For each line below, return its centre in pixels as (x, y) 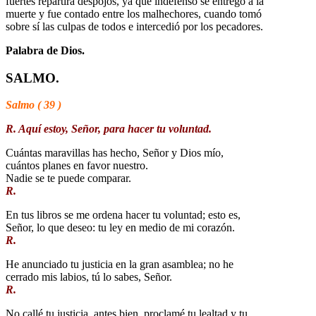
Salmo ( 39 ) (34, 105)
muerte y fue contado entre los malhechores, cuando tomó (134, 14)
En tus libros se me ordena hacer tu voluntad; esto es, (123, 215)
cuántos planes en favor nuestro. (77, 166)
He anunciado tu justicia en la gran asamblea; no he (120, 265)
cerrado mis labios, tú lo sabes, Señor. (89, 277)
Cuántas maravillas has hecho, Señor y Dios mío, (115, 153)
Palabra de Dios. (45, 51)
